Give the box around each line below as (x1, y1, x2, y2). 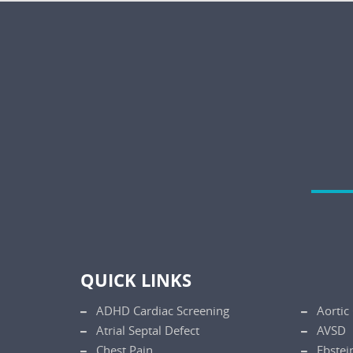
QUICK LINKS (80, 268, 191, 293)
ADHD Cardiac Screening (96, 303, 229, 319)
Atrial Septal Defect (96, 322, 199, 339)
